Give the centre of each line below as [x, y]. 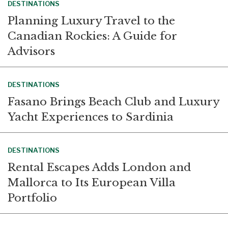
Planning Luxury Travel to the [91, 21]
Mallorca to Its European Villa [92, 182]
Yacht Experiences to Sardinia [91, 117]
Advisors [31, 51]
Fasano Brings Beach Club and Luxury [113, 102]
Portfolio [32, 198]
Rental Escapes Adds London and [99, 167]
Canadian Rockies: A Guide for [92, 36]
